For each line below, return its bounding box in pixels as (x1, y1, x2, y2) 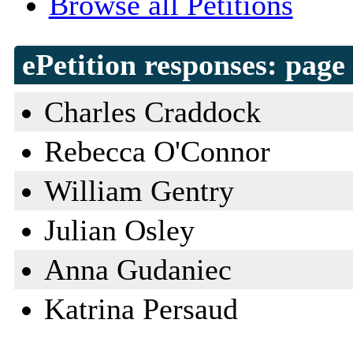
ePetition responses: (21, 48, 285, 82)
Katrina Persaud (43, 292, 238, 326)
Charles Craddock (43, 95, 261, 129)
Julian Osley (43, 214, 195, 247)
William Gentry (43, 174, 234, 208)
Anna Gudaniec (43, 253, 232, 287)
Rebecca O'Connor (43, 135, 270, 169)
